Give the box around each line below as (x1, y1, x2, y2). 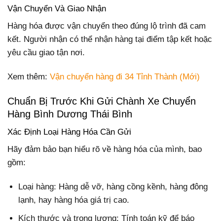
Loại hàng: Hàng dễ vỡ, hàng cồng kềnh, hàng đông (18, 182, 208, 192)
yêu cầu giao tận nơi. (7, 48, 85, 58)
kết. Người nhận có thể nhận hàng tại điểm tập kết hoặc (7, 35, 212, 44)
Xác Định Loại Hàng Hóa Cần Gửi (7, 127, 131, 137)
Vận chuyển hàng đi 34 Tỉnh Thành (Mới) (50, 72, 200, 82)
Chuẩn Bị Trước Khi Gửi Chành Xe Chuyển (7, 95, 196, 107)
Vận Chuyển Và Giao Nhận (7, 3, 106, 13)
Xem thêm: (7, 72, 50, 82)
